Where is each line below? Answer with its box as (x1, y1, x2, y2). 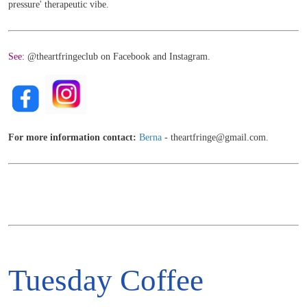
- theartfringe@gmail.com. (164, 132, 269, 143)
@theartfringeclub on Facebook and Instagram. (27, 51, 210, 62)
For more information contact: (8, 132, 136, 143)
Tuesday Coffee (8, 263, 204, 298)
